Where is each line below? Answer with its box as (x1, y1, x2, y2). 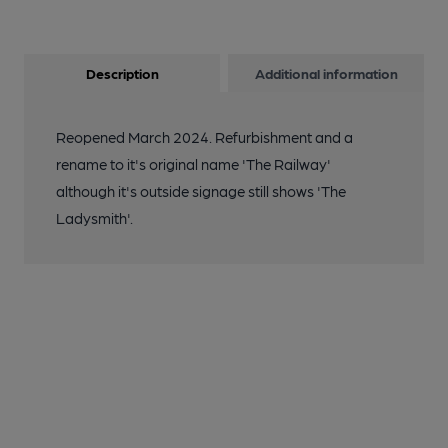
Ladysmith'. (56, 209, 133, 227)
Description (85, 65, 159, 81)
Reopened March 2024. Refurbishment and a (56, 128, 353, 146)
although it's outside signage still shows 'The (56, 182, 346, 200)
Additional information (254, 65, 398, 81)
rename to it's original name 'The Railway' (56, 155, 331, 173)
